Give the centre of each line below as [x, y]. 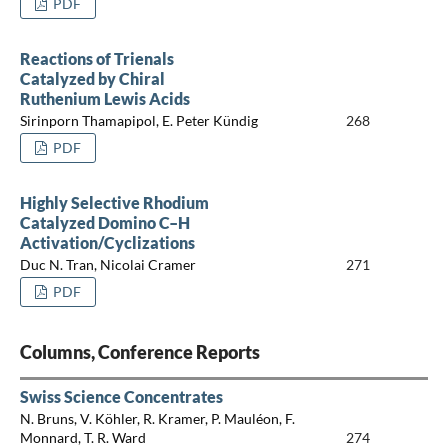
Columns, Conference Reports [139, 351]
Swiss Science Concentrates [121, 396]
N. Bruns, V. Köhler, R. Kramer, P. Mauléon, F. [157, 419]
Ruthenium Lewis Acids [104, 98]
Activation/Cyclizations [107, 242]
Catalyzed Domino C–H [104, 222]
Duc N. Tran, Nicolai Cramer [107, 265]
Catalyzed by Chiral [92, 78]
